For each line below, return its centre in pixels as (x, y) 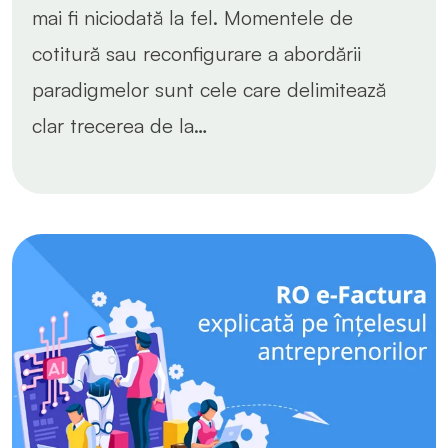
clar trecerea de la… (120, 125)
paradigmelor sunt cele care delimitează (209, 89)
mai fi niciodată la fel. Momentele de (192, 17)
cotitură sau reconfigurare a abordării (196, 53)
